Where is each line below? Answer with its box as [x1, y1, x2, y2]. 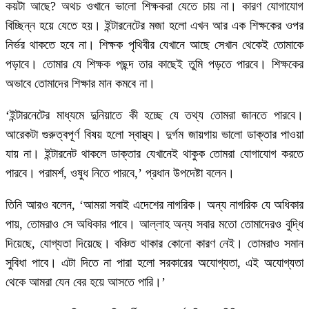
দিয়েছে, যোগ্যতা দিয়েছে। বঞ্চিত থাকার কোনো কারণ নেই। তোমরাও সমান [6, 237, 303, 251]
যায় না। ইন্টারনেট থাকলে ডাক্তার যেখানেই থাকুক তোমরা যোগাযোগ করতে [6, 147, 303, 161]
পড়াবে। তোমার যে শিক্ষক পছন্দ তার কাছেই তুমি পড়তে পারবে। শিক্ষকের [6, 57, 303, 72]
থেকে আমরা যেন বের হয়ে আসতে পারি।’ [6, 275, 166, 290]
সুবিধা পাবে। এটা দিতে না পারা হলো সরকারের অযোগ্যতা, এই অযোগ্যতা [6, 256, 303, 270]
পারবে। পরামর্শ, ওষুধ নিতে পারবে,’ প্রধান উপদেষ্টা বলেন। [6, 166, 235, 181]
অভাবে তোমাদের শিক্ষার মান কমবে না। [6, 77, 155, 91]
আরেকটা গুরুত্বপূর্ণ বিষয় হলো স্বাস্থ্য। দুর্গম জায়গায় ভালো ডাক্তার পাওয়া [6, 128, 303, 142]
